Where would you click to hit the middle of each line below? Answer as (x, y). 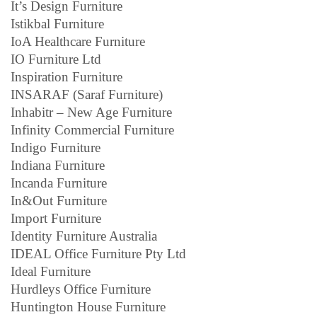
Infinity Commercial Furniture (92, 129)
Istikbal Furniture (57, 23)
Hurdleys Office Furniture (81, 289)
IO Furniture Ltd (56, 59)
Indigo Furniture (56, 147)
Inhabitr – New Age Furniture (91, 112)
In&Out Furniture (59, 200)
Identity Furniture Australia (84, 236)
